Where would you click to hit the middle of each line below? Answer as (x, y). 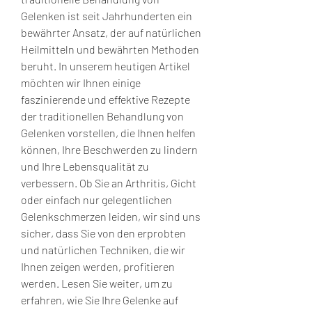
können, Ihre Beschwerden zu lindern (109, 149)
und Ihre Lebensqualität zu (85, 166)
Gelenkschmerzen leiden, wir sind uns (111, 216)
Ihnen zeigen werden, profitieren (98, 266)
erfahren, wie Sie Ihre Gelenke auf (100, 299)
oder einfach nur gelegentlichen (96, 199)
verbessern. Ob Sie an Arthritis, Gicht (109, 182)
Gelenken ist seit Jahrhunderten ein (107, 15)
